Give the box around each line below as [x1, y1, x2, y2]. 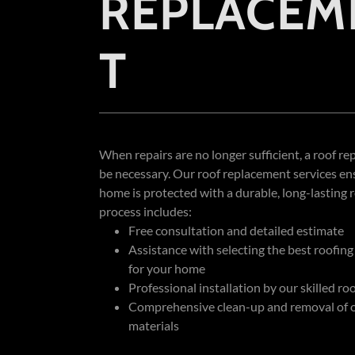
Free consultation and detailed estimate [128, 222, 344, 238]
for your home [128, 260, 205, 276]
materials [128, 317, 179, 333]
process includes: [98, 203, 192, 219]
